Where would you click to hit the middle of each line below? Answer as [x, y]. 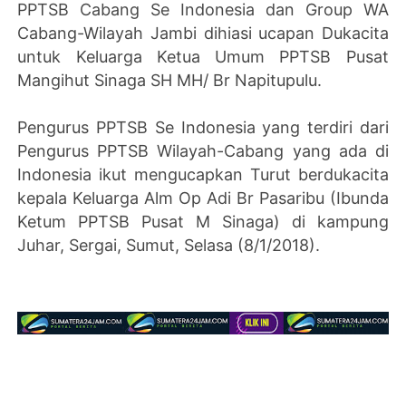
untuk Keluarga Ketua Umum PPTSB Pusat [203, 56]
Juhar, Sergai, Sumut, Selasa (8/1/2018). [169, 245]
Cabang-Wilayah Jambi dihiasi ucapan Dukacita [203, 33]
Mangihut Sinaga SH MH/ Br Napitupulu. [172, 80]
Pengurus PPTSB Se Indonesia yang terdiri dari [203, 127]
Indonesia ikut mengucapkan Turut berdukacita [203, 174]
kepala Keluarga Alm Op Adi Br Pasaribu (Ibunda [203, 198]
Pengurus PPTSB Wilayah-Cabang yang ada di [203, 150]
